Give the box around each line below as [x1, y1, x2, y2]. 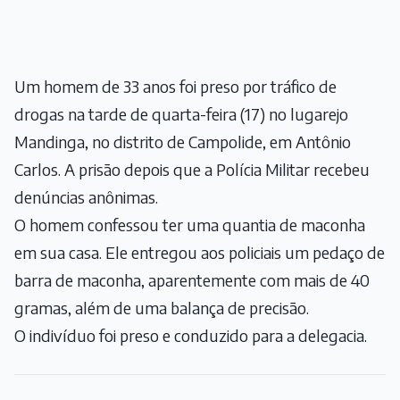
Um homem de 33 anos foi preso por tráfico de [14, 76, 337, 97]
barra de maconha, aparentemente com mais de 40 [14, 270, 370, 291]
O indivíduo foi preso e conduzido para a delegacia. [14, 325, 367, 346]
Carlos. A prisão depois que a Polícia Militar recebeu [14, 159, 370, 180]
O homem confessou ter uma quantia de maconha [14, 214, 365, 236]
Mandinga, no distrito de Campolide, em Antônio [14, 131, 351, 153]
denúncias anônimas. [14, 187, 158, 208]
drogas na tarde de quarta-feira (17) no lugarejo [14, 104, 348, 125]
